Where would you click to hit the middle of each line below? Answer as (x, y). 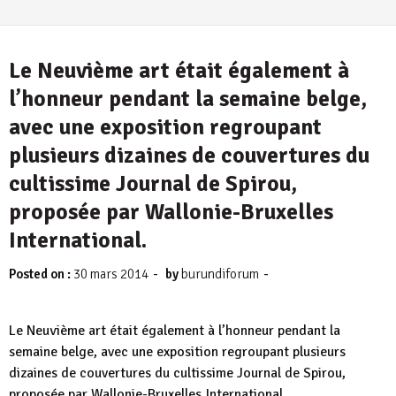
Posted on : (41, 274)
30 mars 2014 (111, 274)
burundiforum (220, 274)
